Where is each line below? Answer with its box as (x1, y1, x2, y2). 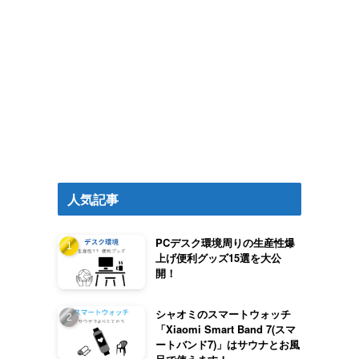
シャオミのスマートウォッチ (155, 305, 291, 321)
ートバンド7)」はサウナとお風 (155, 336, 300, 352)
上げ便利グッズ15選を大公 (155, 250, 281, 266)
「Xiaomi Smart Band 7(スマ (155, 321, 296, 337)
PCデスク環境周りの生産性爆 (155, 235, 295, 251)
